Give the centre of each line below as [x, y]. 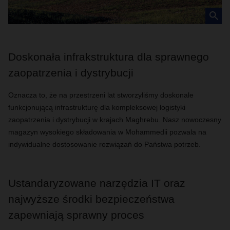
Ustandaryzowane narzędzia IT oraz [97, 183]
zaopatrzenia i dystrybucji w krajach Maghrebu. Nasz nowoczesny [115, 120]
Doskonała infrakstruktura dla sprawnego [109, 57]
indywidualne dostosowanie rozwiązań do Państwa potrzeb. [104, 144]
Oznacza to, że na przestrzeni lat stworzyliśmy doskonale [101, 95]
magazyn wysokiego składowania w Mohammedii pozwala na [107, 132]
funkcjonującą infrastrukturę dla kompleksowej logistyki [97, 107]
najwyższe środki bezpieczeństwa [91, 199]
